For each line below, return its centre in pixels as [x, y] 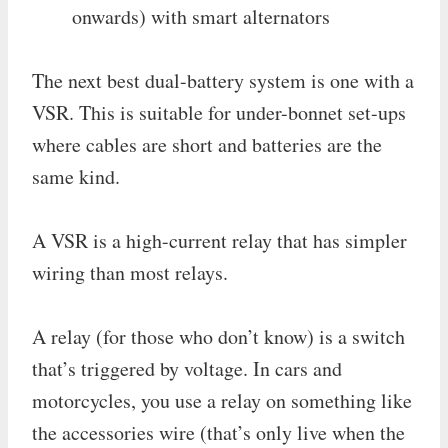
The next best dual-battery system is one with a [223, 80]
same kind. [76, 176]
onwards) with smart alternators [201, 16]
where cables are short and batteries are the [207, 144]
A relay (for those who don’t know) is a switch [218, 336]
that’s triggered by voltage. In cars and [187, 368]
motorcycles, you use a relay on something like [222, 400]
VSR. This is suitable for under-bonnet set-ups [219, 112]
